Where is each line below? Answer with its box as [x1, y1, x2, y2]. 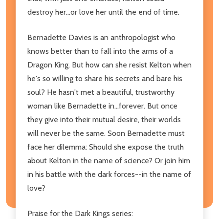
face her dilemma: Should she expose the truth [27, 142, 184, 152]
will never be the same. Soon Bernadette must [27, 128, 185, 138]
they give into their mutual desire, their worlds [27, 114, 181, 124]
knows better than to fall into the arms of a [27, 46, 173, 56]
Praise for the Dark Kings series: [27, 208, 133, 218]
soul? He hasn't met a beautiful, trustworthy [27, 87, 175, 97]
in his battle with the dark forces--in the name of [27, 169, 191, 179]
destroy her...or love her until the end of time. [27, 7, 179, 17]
